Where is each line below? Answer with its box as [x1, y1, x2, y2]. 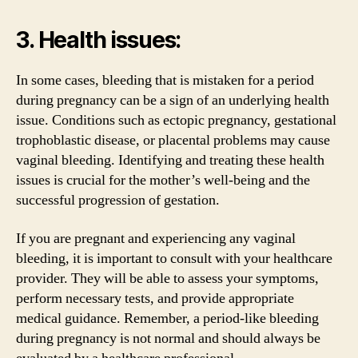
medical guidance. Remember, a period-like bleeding [16, 308, 319, 328]
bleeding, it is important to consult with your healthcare [16, 249, 332, 268]
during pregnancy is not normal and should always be [16, 328, 320, 348]
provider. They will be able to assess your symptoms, [16, 268, 319, 288]
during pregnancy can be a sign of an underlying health [16, 91, 329, 109]
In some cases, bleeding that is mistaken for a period [16, 71, 314, 89]
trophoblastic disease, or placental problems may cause [16, 131, 330, 149]
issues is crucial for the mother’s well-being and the [16, 171, 310, 189]
